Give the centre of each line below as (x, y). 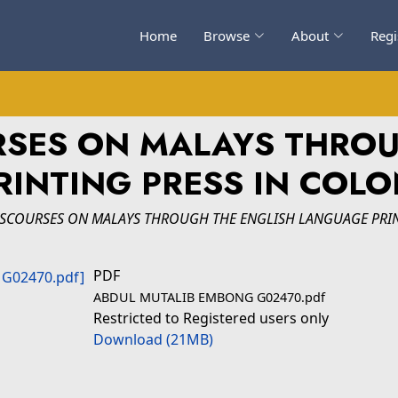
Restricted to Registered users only (211, 318)
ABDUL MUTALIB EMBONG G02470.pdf (209, 297)
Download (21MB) (153, 339)
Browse (227, 36)
